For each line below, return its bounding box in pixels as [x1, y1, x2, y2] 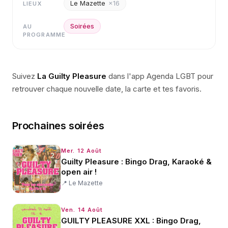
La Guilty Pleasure [37, 71, 106, 81]
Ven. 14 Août [61, 206, 103, 213]
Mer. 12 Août [61, 147, 102, 154]
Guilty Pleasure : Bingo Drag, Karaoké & [61, 157, 212, 166]
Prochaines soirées [12, 120, 104, 132]
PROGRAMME [23, 31, 66, 38]
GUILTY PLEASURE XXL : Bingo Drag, [61, 216, 201, 225]
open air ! [61, 167, 97, 177]
